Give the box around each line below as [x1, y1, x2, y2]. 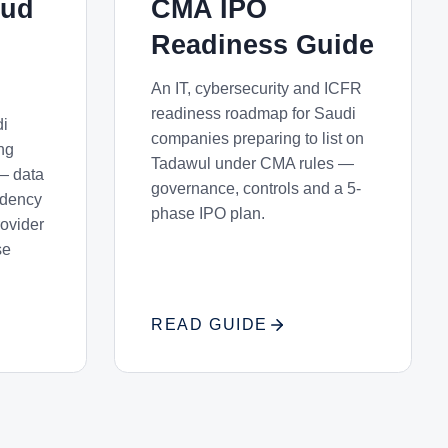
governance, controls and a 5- [151, 180, 362, 197]
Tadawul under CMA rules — [151, 155, 355, 172]
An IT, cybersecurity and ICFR [151, 80, 363, 97]
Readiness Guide [151, 29, 375, 60]
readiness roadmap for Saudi [151, 105, 357, 122]
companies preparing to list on [151, 130, 365, 147]
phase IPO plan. [151, 205, 266, 222]
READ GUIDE [151, 316, 268, 333]
